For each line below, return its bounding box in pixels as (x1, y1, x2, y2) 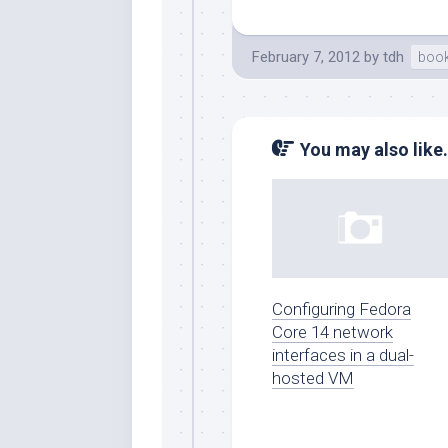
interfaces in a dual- (272, 344, 414, 365)
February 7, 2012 (252, 48, 360, 66)
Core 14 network (272, 321, 393, 342)
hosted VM (272, 367, 354, 388)
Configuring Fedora (272, 298, 411, 319)
